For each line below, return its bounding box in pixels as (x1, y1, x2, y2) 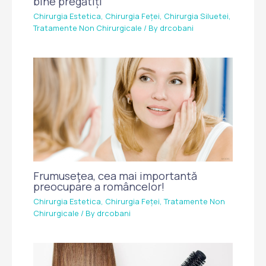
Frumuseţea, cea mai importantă (33, 168, 198, 183)
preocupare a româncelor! (33, 179, 165, 194)
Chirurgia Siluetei (164, 11, 229, 22)
